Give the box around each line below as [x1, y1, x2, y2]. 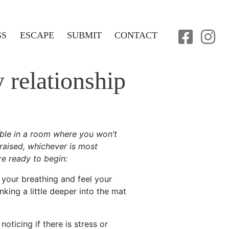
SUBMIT [67, 30, 102, 40]
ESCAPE [19, 30, 54, 40]
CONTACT [114, 30, 158, 40]
